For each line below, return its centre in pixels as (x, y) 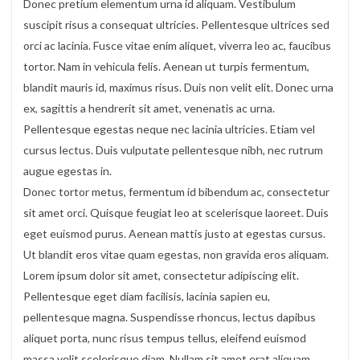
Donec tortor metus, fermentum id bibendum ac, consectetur (176, 191)
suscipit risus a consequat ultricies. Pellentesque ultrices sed (176, 24)
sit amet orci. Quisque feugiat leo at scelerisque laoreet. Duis (176, 212)
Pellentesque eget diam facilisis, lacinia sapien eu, (147, 296)
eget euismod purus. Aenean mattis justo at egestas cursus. (174, 233)
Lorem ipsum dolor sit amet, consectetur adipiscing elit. (161, 275)
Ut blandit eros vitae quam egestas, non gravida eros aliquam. (176, 254)
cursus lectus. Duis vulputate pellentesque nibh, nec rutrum (173, 149)
